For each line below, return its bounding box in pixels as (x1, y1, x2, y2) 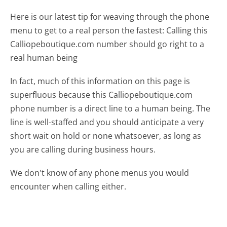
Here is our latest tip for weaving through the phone (10, 11, 210, 22)
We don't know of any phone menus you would (10, 167, 190, 179)
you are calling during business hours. (10, 144, 156, 155)
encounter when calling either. (10, 181, 127, 193)
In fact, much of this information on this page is (10, 75, 191, 87)
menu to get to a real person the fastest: (10, 24, 165, 36)
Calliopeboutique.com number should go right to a (10, 38, 205, 50)
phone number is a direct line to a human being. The (10, 103, 211, 114)
